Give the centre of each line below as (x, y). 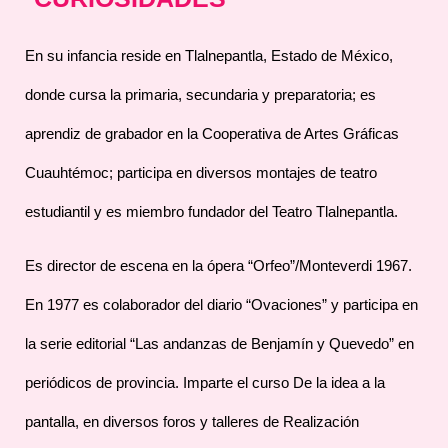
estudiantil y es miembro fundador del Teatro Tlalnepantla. (211, 211)
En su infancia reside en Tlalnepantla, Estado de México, (209, 55)
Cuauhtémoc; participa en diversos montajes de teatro (201, 172)
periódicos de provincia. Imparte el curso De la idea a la (205, 382)
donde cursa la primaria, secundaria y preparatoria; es (200, 94)
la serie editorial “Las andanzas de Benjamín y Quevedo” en (219, 343)
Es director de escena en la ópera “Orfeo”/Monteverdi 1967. (218, 265)
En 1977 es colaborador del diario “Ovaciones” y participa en (221, 304)
